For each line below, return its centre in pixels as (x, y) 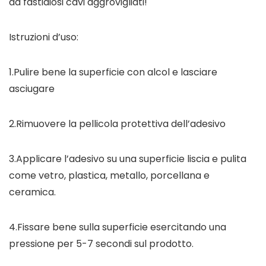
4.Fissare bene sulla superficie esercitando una (118, 227)
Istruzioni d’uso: (44, 37)
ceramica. (32, 192)
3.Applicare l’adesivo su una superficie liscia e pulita (128, 159)
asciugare (32, 89)
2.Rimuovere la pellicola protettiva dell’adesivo (117, 124)
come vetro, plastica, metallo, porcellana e (109, 176)
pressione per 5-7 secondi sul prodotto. (101, 244)
